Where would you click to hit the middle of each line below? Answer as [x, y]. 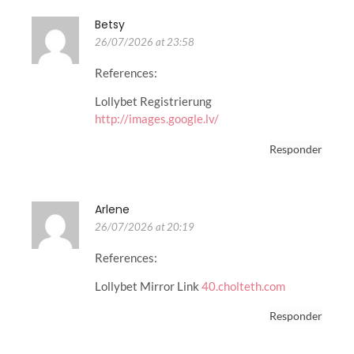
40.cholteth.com [243, 286]
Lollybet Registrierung [153, 102]
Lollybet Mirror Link [148, 286]
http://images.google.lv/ [157, 119]
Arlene [112, 209]
